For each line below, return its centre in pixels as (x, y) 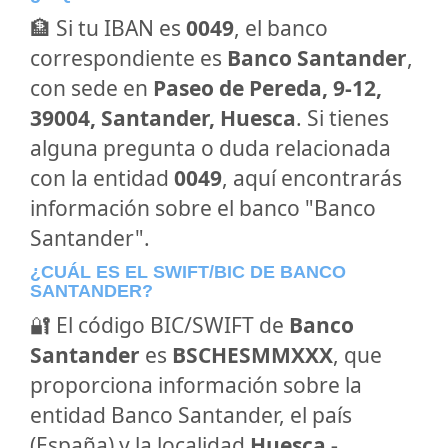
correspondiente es (128, 58)
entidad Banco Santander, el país (191, 415)
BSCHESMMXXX (252, 355)
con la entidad (102, 178)
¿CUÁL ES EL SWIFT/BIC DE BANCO (188, 272)
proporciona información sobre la (196, 385)
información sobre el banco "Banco (203, 208)
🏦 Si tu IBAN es (108, 28)
